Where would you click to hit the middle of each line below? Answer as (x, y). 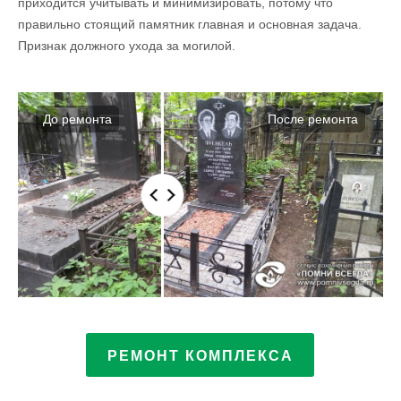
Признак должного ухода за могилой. (127, 45)
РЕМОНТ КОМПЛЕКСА (200, 356)
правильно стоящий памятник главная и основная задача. (190, 24)
